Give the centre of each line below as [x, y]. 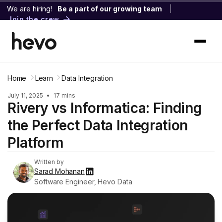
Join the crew [33, 19]
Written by [49, 162]
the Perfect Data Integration [98, 125]
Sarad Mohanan [59, 171]
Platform [36, 143]
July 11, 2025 [26, 95]
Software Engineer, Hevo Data [83, 182]
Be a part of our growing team [110, 9]
